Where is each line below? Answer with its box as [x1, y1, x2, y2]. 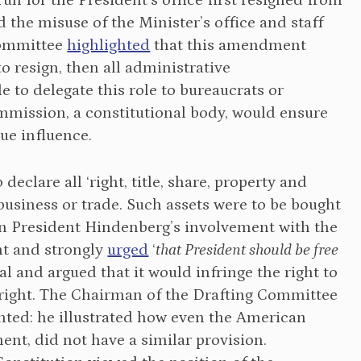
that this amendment [150, 36, 307, 54]
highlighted [67, 36, 151, 54]
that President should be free [156, 241, 339, 259]
